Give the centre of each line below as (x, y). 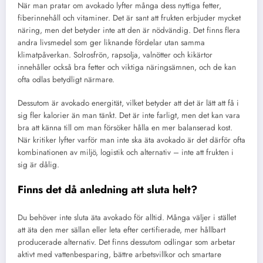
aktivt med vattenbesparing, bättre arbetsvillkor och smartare (119, 254)
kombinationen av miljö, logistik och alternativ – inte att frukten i (126, 152)
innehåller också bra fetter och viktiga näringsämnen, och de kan (127, 67)
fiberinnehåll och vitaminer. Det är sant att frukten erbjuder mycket (129, 18)
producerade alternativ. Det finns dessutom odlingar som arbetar (127, 242)
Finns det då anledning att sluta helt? (107, 190)
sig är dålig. (38, 164)
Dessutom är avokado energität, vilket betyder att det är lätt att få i (128, 103)
